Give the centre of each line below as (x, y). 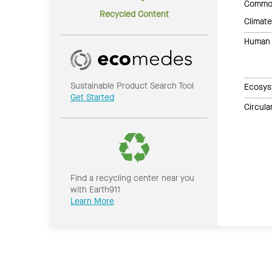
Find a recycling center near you (132, 178)
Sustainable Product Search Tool (132, 86)
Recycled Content (134, 14)
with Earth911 (95, 190)
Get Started (92, 98)
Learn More (92, 202)
